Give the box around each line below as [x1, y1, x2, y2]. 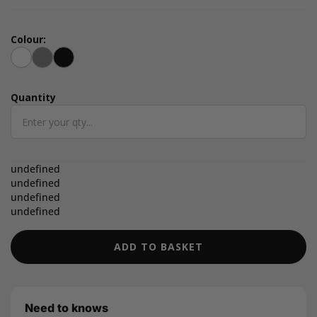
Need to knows [25, 301, 108, 315]
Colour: [11, 33, 46, 46]
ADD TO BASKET [114, 240, 203, 253]
